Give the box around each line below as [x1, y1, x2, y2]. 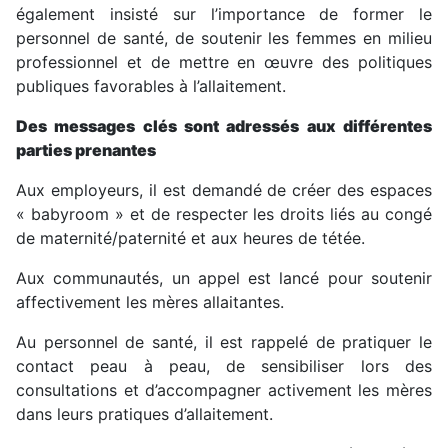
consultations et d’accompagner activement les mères [16, 380, 432, 401]
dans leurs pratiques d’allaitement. [16, 404, 273, 425]
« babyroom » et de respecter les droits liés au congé [16, 204, 432, 225]
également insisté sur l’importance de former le [16, 4, 432, 25]
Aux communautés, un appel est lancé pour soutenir [16, 268, 432, 289]
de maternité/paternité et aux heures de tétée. [16, 228, 365, 249]
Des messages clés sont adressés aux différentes [16, 116, 432, 137]
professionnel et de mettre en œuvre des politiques [16, 52, 432, 73]
